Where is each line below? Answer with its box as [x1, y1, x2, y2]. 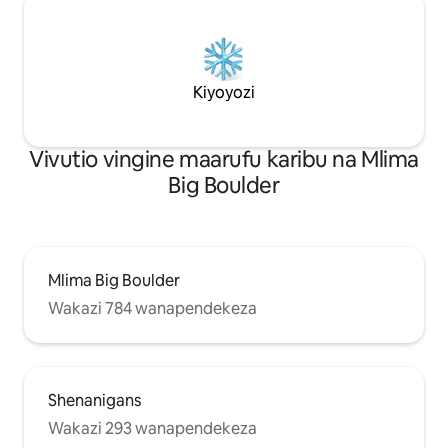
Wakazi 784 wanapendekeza [48, 297, 257, 319]
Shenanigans [48, 389, 141, 411]
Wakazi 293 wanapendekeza [48, 417, 257, 439]
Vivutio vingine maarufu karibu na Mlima [29, 144, 419, 174]
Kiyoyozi [193, 81, 255, 103]
